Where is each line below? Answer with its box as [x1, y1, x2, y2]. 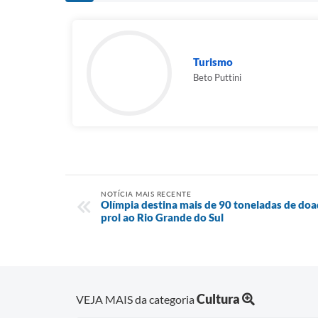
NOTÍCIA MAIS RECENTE [101, 190, 191, 198]
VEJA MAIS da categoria [76, 292, 197, 306]
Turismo [193, 55, 233, 68]
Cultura [197, 290, 240, 307]
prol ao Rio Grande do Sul [101, 211, 224, 224]
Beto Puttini [193, 72, 241, 83]
